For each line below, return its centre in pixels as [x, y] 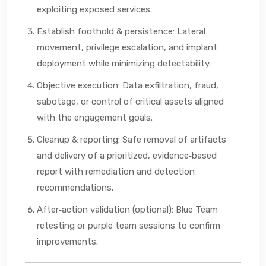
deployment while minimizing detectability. [124, 63]
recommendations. [75, 187]
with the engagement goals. [95, 117]
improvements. [67, 241]
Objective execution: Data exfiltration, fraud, [128, 85]
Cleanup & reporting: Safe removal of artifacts [132, 139]
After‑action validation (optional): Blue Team [127, 209]
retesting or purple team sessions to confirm [129, 225]
